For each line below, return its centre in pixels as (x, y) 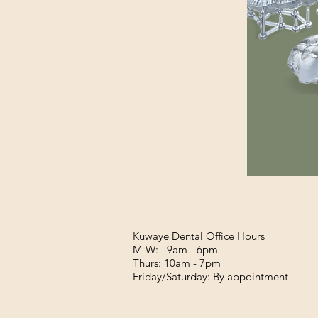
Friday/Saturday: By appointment (212, 276)
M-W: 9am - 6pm (177, 250)
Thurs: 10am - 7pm (178, 263)
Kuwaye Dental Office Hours (199, 236)
